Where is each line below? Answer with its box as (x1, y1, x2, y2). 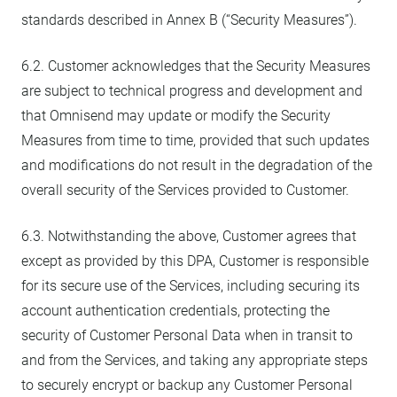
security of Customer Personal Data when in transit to (21, 327, 353, 344)
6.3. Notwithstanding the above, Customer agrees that (21, 228, 356, 245)
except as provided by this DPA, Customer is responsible (21, 253, 369, 269)
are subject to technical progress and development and (21, 82, 362, 99)
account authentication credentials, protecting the (21, 302, 330, 319)
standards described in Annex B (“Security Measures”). (21, 12, 357, 28)
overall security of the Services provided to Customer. (21, 182, 349, 198)
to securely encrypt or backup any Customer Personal (21, 377, 353, 393)
